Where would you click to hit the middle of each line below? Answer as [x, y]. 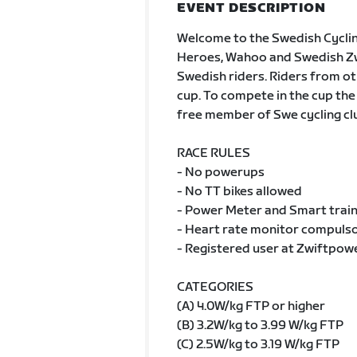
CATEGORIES [215, 287]
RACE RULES [213, 153]
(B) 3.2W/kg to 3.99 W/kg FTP [260, 326]
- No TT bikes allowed [239, 192]
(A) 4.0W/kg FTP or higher [251, 306]
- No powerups [220, 173]
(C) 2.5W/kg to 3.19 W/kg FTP [258, 345]
